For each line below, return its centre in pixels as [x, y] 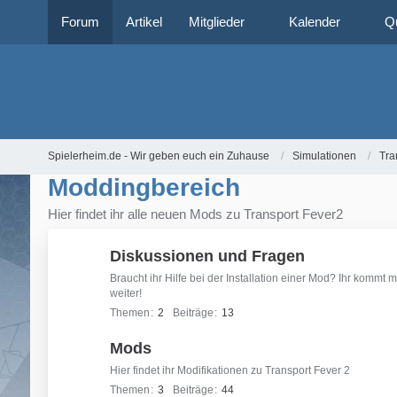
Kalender [314, 22]
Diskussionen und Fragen [207, 256]
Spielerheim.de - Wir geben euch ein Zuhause [158, 156]
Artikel [144, 22]
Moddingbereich [144, 187]
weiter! [125, 293]
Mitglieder [216, 22]
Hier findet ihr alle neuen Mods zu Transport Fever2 [195, 214]
